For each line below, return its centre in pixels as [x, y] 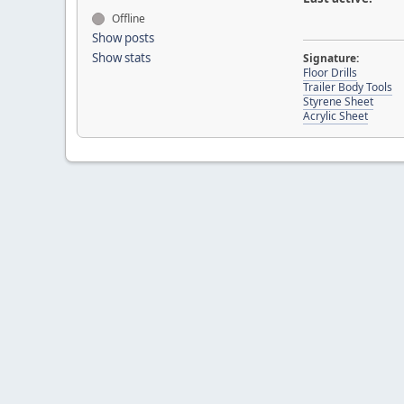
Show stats [121, 58]
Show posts [123, 38]
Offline [127, 18]
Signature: [331, 58]
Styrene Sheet [338, 101]
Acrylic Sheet [335, 116]
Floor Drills [330, 73]
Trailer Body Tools [347, 87]
